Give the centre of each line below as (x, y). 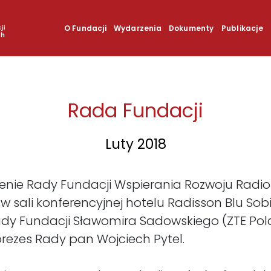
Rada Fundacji (135, 111)
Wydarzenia (137, 28)
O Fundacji (85, 28)
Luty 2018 (135, 144)
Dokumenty (191, 28)
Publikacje (242, 28)
